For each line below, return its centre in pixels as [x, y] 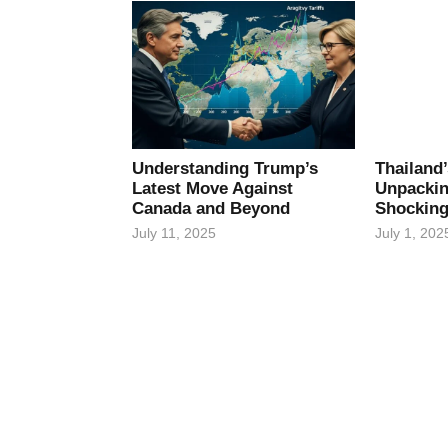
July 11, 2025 [174, 232]
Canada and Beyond [211, 208]
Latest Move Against [212, 188]
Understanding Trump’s [225, 168]
